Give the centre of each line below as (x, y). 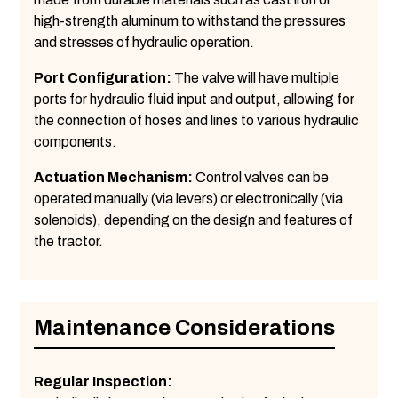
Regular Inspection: (103, 381)
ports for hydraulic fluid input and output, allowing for (194, 99)
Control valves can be (260, 177)
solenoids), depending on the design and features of (193, 219)
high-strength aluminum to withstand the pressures (189, 20)
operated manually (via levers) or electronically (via (188, 198)
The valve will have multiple (256, 77)
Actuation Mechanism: (113, 177)
